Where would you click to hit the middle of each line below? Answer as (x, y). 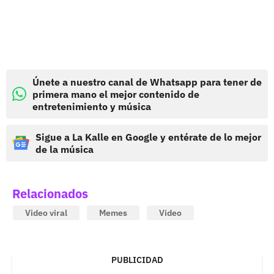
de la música (65, 149)
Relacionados (50, 193)
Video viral (46, 213)
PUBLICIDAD (137, 260)
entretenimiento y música (92, 106)
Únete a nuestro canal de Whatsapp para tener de (147, 82)
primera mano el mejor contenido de (116, 94)
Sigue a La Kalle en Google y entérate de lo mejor (148, 137)
